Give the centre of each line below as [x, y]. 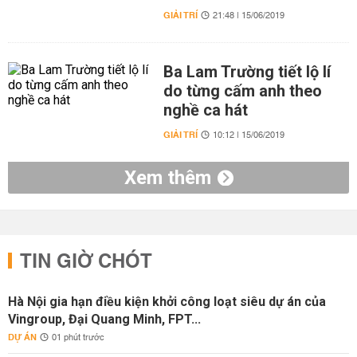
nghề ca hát [205, 110]
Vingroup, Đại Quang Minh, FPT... [104, 319]
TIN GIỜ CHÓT [86, 262]
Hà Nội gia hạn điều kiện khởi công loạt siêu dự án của [167, 302]
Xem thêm [167, 178]
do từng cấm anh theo [242, 91]
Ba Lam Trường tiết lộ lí [247, 72]
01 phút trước [78, 338]
